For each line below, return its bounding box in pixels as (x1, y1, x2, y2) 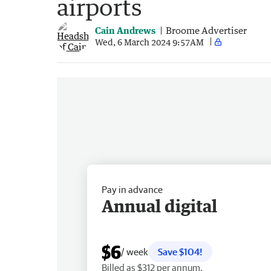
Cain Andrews (95, 25, 155, 36)
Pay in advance (102, 183, 163, 195)
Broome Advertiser (166, 25, 247, 36)
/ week (121, 246, 148, 257)
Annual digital (102, 195, 217, 216)
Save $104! (158, 246, 203, 257)
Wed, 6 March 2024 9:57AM (95, 36, 204, 47)
